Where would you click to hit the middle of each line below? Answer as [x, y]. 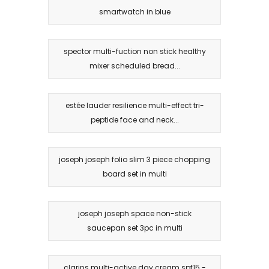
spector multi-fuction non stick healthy [134, 51]
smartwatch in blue [134, 11]
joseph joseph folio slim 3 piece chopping [134, 159]
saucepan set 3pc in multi [134, 228]
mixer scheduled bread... [134, 65]
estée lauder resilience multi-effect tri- [134, 105]
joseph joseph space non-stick [134, 213]
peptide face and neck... [134, 119]
